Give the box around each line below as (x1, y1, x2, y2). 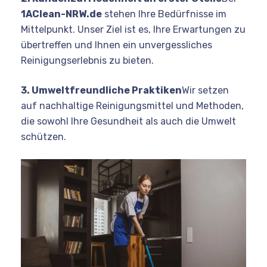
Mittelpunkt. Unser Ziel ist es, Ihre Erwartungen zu (21, 24, 246, 36)
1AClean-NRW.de (21, 8, 102, 20)
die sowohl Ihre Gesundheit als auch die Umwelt (21, 116, 236, 128)
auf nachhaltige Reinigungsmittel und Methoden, (21, 100, 244, 112)
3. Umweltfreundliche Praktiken (21, 85, 182, 97)
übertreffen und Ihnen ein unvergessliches (21, 39, 212, 51)
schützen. (21, 131, 66, 143)
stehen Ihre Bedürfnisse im (102, 8, 226, 20)
